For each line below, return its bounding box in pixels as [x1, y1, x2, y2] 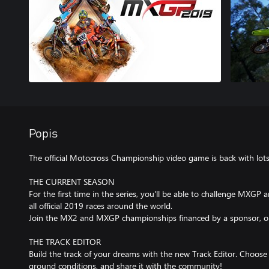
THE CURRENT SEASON [29, 176, 114, 187]
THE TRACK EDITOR [29, 236, 101, 247]
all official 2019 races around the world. [29, 200, 172, 211]
